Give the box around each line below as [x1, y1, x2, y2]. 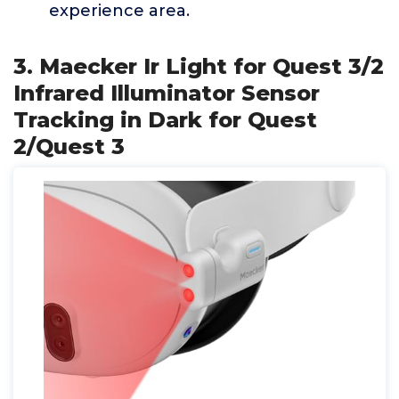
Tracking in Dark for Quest [13, 107, 317, 133]
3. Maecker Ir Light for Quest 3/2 [13, 53, 384, 79]
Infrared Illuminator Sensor [13, 80, 320, 106]
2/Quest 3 [13, 134, 125, 159]
